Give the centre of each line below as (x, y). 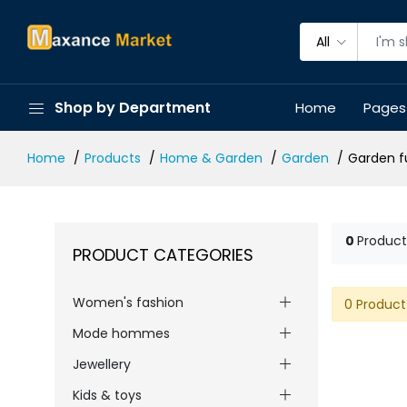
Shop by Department (133, 107)
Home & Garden (211, 158)
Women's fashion (128, 303)
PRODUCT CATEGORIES (163, 255)
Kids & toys (107, 395)
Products (113, 158)
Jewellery (102, 364)
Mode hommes (121, 333)
